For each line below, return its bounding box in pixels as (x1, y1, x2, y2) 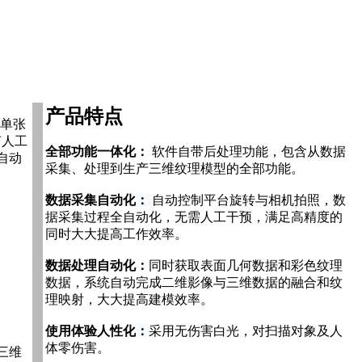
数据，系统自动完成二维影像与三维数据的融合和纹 (45, 275, 343, 289)
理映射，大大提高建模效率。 (45, 292, 213, 306)
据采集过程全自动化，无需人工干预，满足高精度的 (45, 209, 343, 224)
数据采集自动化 (45, 192, 136, 207)
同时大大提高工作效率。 (45, 226, 187, 241)
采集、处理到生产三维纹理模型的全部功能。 (45, 161, 304, 175)
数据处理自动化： (45, 258, 149, 272)
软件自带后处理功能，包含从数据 (149, 144, 346, 158)
